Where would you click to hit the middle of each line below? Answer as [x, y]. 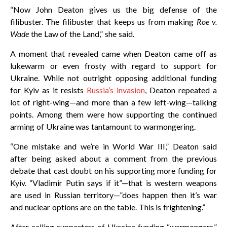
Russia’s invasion [116, 90]
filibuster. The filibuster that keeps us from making [103, 22]
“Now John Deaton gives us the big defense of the [113, 10]
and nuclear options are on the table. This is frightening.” [108, 207]
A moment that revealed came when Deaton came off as [113, 54]
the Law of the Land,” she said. [82, 34]
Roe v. [206, 22]
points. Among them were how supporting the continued [113, 115]
